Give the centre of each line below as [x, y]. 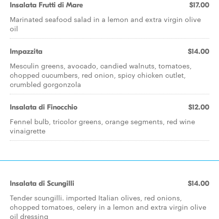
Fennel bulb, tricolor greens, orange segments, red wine [102, 121]
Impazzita [26, 51]
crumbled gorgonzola [45, 84]
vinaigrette [28, 131]
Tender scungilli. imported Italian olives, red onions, [96, 197]
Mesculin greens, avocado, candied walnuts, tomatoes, [101, 66]
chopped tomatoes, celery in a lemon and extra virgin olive [108, 207]
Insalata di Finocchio [44, 107]
